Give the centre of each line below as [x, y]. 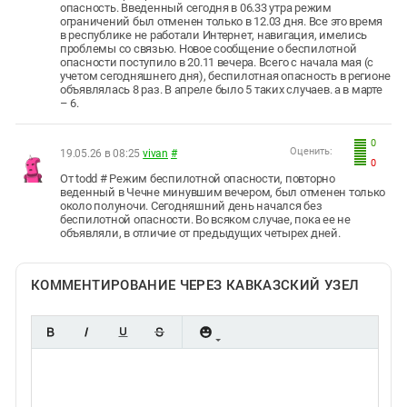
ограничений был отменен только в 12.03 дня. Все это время [222, 21]
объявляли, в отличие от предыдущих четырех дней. [202, 233]
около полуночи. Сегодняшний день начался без [191, 205]
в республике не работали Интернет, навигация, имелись [214, 35]
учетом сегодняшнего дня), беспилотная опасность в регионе [226, 75]
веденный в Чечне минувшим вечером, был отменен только [223, 192]
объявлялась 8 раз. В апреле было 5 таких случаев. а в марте [221, 89]
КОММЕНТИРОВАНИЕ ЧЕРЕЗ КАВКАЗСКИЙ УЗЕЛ [195, 285]
